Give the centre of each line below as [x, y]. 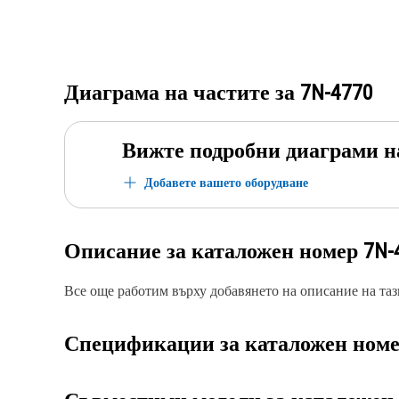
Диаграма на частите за [182, 93]
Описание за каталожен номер [214, 251]
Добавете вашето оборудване [226, 182]
